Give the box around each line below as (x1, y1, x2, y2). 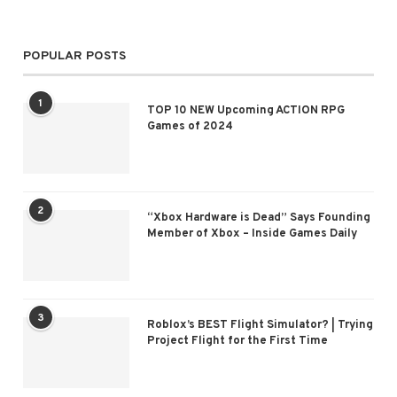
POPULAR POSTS (22, 48, 126, 64)
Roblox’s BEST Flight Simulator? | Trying (146, 317, 373, 332)
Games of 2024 (146, 119, 233, 134)
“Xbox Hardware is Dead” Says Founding (146, 210, 370, 225)
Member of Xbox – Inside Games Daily (146, 226, 357, 241)
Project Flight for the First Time (146, 333, 328, 348)
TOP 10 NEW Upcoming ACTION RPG (146, 103, 345, 118)
